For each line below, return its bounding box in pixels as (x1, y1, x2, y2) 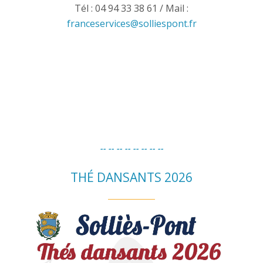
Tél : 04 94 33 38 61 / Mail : (75, 2, 188, 15)
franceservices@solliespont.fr (66, 17, 197, 31)
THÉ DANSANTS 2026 (70, 169, 193, 186)
